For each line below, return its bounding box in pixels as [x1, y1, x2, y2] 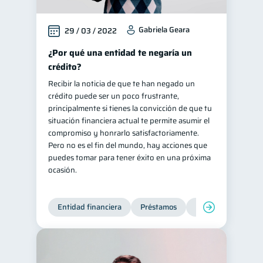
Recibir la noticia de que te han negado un [48, 77, 195, 90]
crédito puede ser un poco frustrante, [48, 90, 179, 102]
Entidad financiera [58, 201, 122, 213]
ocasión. [48, 164, 77, 176]
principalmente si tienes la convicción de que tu [48, 102, 212, 114]
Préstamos [140, 201, 177, 213]
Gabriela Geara [139, 23, 190, 36]
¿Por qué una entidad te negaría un [48, 46, 192, 60]
